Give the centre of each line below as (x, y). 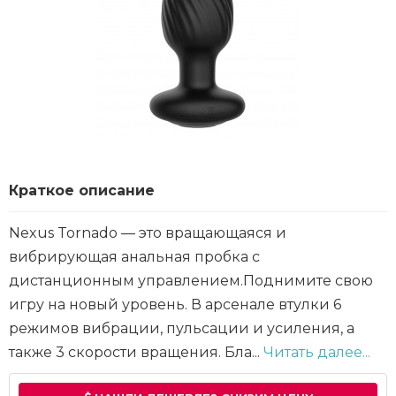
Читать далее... (317, 352)
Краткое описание (82, 190)
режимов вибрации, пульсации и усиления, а (182, 328)
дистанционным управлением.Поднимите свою (191, 281)
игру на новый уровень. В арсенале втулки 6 (175, 305)
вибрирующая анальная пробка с (134, 257)
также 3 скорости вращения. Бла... (136, 352)
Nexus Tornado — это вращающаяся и (148, 233)
